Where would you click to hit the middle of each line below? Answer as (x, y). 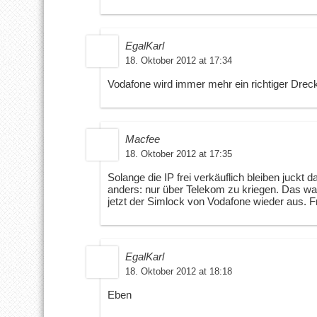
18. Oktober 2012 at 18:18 (179, 271)
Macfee (143, 139)
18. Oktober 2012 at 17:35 (179, 154)
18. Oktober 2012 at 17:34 (179, 60)
